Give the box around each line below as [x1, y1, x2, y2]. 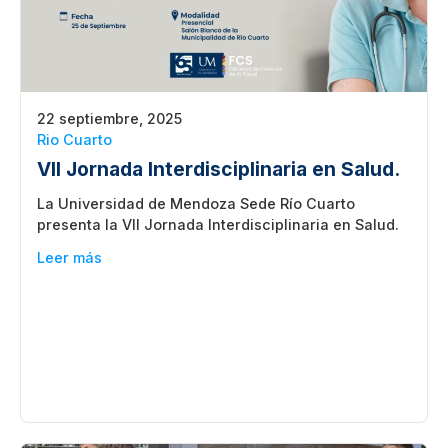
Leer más [37, 248, 102, 266]
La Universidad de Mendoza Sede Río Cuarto [37, 194, 355, 212]
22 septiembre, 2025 [37, 109, 182, 127]
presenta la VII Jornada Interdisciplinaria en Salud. [37, 215, 399, 233]
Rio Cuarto [37, 130, 112, 148]
